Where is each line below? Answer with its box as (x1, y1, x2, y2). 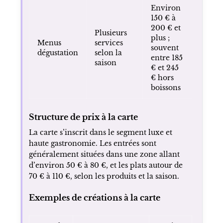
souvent (150, 43, 179, 52)
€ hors (150, 73, 174, 82)
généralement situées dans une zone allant (28, 149, 180, 159)
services (94, 38, 123, 47)
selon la (94, 48, 122, 57)
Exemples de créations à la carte (28, 192, 160, 203)
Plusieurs (94, 28, 127, 37)
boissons (150, 83, 181, 92)
